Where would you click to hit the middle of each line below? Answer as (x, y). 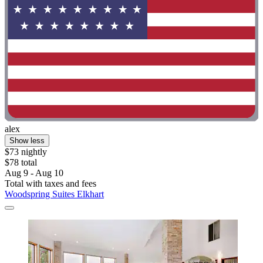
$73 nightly (26, 151)
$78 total (21, 162)
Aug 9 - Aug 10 (34, 173)
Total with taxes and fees (50, 183)
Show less (27, 140)
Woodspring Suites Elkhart (54, 194)
